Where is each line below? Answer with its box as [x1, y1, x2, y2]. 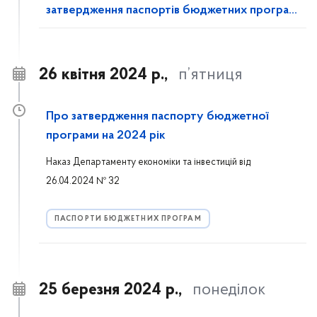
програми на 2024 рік [46, 129, 166, 142]
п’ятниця [178, 67, 243, 83]
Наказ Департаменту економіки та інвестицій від [46, 157, 250, 168]
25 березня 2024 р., [39, 282, 182, 299]
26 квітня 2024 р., [39, 67, 168, 83]
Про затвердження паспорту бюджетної [46, 110, 269, 123]
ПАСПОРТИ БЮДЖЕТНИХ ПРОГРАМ [54, 215, 202, 223]
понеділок [192, 282, 265, 299]
